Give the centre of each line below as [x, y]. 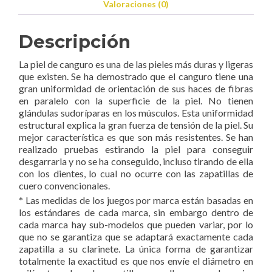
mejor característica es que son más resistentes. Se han [136, 137]
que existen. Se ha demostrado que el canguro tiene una [136, 76]
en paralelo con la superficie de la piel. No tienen [136, 101]
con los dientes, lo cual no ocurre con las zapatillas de [136, 174]
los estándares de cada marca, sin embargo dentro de [136, 212]
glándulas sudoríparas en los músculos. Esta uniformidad [136, 113]
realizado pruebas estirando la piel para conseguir [136, 149]
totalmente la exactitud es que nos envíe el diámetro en [136, 261]
